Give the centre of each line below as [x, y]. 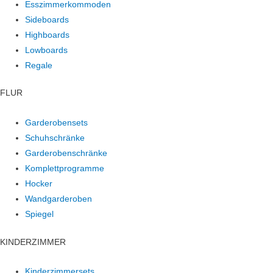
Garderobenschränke [66, 154]
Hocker [39, 184]
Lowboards [47, 50]
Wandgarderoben [59, 199]
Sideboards [47, 19]
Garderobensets [57, 123]
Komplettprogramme [65, 169]
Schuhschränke [55, 138]
